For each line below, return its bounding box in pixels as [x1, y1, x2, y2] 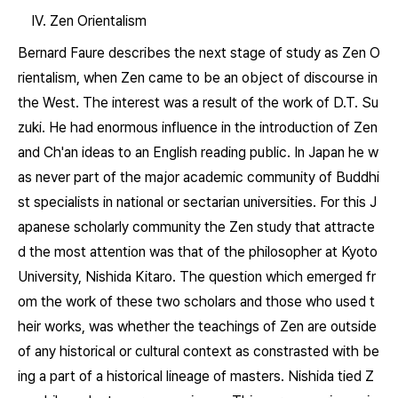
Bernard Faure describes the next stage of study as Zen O [18, 44, 380, 61]
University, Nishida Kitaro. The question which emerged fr [18, 268, 376, 285]
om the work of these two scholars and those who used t [18, 293, 375, 310]
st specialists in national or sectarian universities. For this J [18, 194, 377, 211]
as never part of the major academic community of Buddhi [18, 169, 379, 186]
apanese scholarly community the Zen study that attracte [18, 219, 375, 235]
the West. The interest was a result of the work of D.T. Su [18, 94, 378, 111]
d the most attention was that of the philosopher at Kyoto [18, 243, 378, 260]
